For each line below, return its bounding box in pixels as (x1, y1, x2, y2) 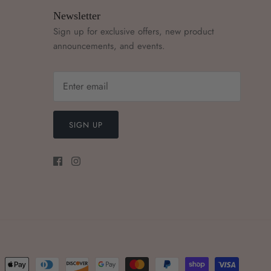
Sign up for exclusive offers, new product (53, 24, 214, 38)
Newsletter (53, 9, 100, 22)
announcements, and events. (53, 39, 165, 53)
